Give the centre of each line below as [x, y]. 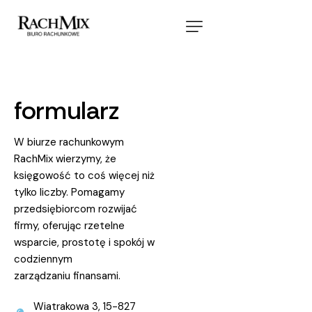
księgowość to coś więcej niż [84, 176]
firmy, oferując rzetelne [69, 226]
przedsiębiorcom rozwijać [76, 209]
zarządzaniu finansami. [67, 276]
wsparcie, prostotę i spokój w [84, 243]
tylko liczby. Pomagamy [69, 193]
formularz [67, 111]
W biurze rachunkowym [69, 142]
